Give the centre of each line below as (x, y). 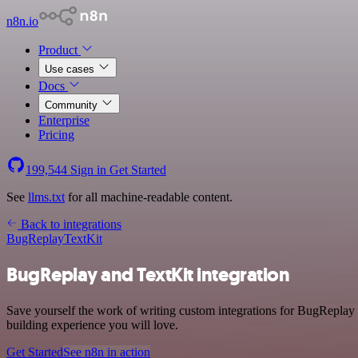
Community (73, 105)
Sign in (88, 170)
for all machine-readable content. (149, 197)
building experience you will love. (92, 324)
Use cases (71, 69)
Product (60, 50)
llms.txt (46, 197)
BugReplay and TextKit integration (148, 274)
